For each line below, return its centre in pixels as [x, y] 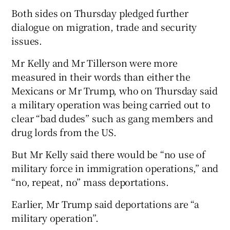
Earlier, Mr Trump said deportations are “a [106, 204]
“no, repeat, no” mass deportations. [90, 181]
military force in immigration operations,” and [115, 168]
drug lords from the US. [64, 132]
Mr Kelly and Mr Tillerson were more [94, 62]
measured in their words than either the [101, 76]
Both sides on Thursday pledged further [100, 13]
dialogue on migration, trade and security [104, 26]
